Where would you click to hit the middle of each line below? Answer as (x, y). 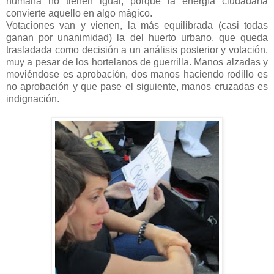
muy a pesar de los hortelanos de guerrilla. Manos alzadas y (137, 62)
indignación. (33, 98)
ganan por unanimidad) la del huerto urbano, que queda (137, 37)
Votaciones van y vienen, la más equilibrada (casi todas (137, 25)
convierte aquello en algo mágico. (79, 13)
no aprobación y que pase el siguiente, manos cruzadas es (137, 86)
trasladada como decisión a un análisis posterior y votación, (137, 50)
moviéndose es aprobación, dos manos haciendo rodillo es (137, 74)
